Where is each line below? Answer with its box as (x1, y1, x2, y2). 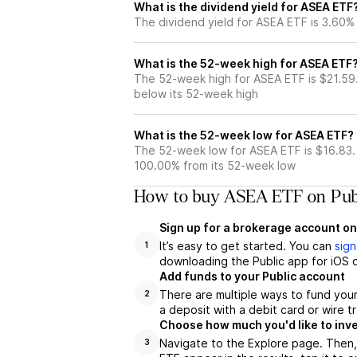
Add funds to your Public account (159, 269, 345, 283)
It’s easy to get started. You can (159, 239, 335, 253)
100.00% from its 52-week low (134, 159, 296, 172)
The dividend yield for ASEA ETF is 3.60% (134, 15, 355, 29)
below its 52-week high (134, 87, 258, 100)
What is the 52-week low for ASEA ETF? (134, 128, 354, 142)
